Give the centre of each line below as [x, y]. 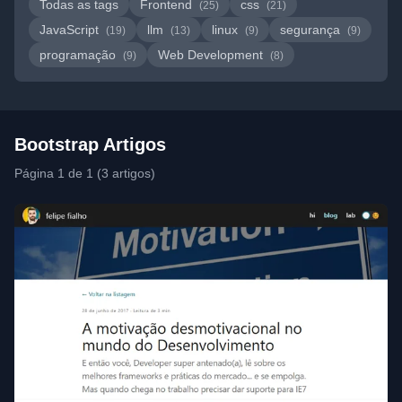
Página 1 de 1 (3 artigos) [85, 173]
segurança [312, 30]
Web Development [212, 55]
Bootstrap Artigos [90, 144]
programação [79, 55]
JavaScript [71, 30]
